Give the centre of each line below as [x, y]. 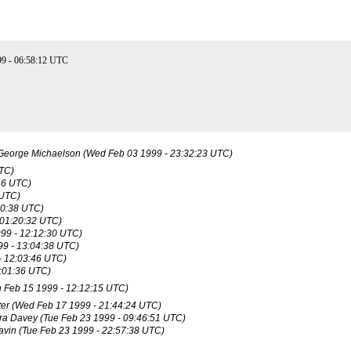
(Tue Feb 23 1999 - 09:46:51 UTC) [113, 318]
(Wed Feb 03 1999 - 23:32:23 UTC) [158, 154]
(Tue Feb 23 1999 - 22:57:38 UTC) [92, 331]
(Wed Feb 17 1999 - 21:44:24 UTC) [87, 306]
